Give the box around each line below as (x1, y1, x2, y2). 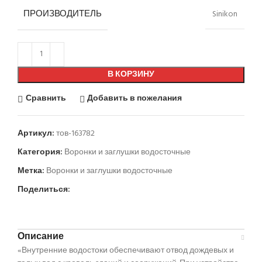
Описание (18, 229, 64, 244)
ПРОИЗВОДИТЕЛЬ (23, 6, 102, 21)
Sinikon (212, 8, 237, 22)
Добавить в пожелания (87, 92, 182, 106)
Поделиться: (18, 182, 70, 196)
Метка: (18, 164, 44, 178)
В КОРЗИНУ (108, 67, 154, 81)
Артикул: (18, 126, 56, 140)
